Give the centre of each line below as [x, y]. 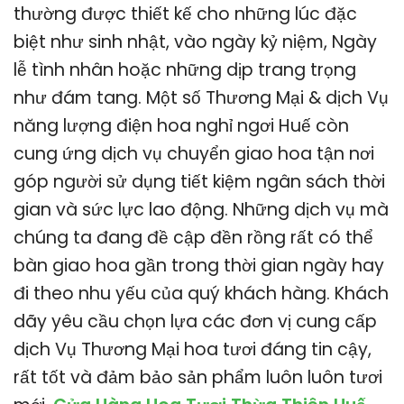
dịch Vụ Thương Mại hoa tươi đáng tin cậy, [193, 349]
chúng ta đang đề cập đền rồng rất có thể [193, 237]
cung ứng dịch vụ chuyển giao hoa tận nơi [194, 153]
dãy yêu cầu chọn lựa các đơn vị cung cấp [195, 321]
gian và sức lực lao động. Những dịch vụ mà [201, 209]
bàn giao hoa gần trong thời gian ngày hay [199, 265]
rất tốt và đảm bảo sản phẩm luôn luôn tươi [198, 377]
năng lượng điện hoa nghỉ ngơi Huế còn [181, 125]
